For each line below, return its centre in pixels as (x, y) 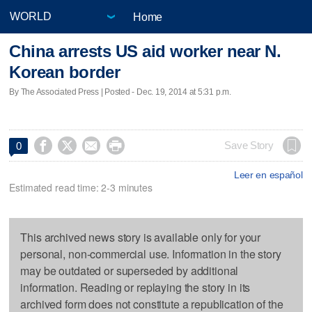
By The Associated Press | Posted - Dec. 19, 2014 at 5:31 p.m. (120, 92)
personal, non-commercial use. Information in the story (151, 253)
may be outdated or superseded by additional (130, 270)
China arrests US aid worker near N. (145, 52)
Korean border (65, 72)
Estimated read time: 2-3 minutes (81, 187)
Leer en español (268, 174)
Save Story (249, 145)
